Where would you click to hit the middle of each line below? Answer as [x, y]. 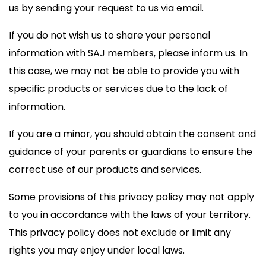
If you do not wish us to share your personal [110, 35]
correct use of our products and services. [105, 170]
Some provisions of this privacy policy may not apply [132, 197]
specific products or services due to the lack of [118, 89]
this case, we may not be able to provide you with [124, 71]
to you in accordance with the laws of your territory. [130, 215]
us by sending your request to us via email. [106, 8]
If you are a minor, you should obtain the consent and [132, 134]
